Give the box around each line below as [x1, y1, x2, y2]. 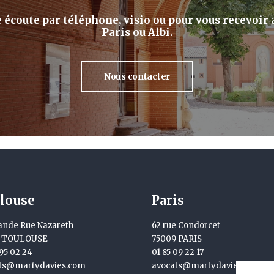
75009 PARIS [152, 234, 202, 244]
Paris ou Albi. [101, 26, 173, 39]
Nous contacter [103, 71, 171, 82]
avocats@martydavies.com [152, 261, 262, 271]
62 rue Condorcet [152, 220, 220, 231]
